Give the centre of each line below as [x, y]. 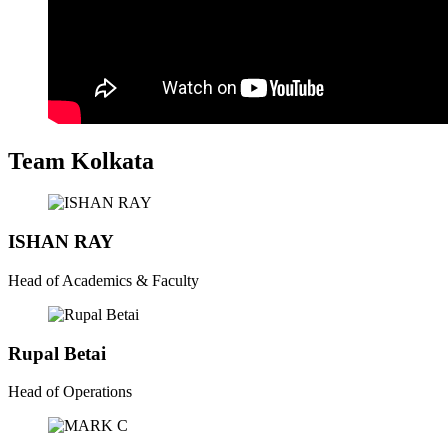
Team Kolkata [81, 160]
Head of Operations [70, 392]
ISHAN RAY [61, 242]
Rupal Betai [57, 353]
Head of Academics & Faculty [103, 280]
